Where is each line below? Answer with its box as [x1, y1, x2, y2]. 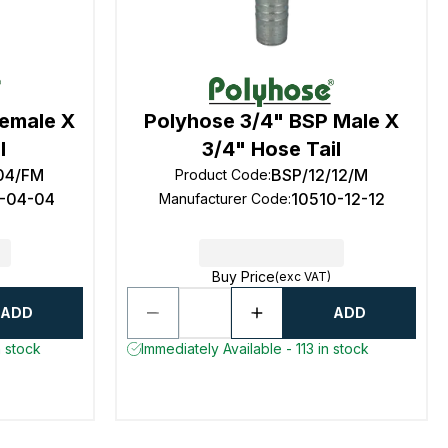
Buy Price [212, 268, 276, 285]
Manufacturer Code [158, 190, 288, 207]
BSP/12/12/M [271, 165, 369, 185]
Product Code [175, 166, 269, 183]
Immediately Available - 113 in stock [141, 340, 370, 357]
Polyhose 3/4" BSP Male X [144, 109, 400, 133]
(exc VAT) [275, 269, 332, 284]
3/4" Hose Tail [202, 137, 342, 161]
